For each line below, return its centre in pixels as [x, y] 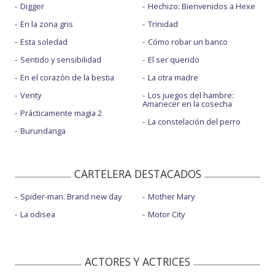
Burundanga [43, 131]
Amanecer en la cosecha [187, 104]
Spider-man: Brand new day [71, 196]
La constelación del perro [194, 122]
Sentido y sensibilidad [61, 60]
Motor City [166, 214]
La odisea [38, 214]
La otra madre [173, 78]
